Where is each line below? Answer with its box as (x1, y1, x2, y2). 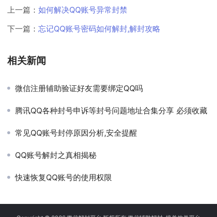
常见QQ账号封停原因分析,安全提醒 (15, 127, 137, 138)
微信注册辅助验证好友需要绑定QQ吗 (15, 83, 143, 93)
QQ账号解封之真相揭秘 (15, 150, 96, 160)
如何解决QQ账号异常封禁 (38, 4, 127, 15)
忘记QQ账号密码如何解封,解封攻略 (38, 23, 160, 33)
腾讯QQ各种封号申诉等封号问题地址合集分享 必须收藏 (15, 105, 207, 115)
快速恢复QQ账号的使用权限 (15, 172, 112, 182)
